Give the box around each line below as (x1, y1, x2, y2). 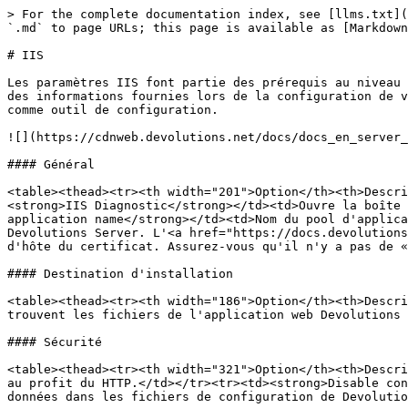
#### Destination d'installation (7, 267, 233, 280)
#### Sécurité (7, 335, 102, 349)
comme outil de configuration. (7, 103, 219, 117)
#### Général (7, 158, 95, 171)
